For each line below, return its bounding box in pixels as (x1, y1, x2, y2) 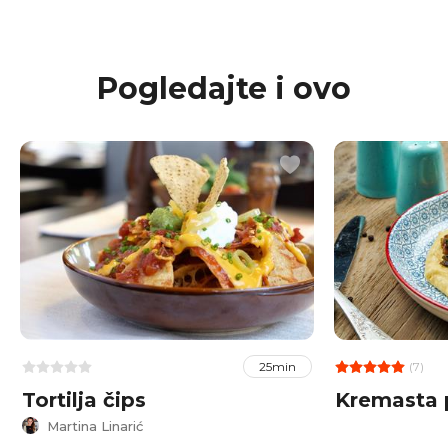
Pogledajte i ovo (97, 69, 351, 107)
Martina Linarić (46, 417, 143, 434)
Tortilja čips (21, 388, 146, 413)
